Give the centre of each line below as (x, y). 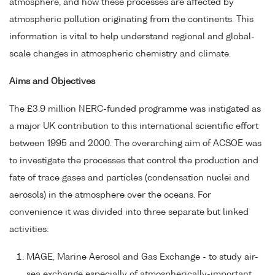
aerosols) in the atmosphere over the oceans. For (110, 195)
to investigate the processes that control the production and (134, 161)
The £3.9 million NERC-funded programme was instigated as (135, 109)
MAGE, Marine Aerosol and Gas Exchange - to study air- (142, 257)
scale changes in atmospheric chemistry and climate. (120, 54)
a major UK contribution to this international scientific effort (134, 126)
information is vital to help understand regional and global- (132, 37)
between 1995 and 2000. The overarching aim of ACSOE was (135, 143)
